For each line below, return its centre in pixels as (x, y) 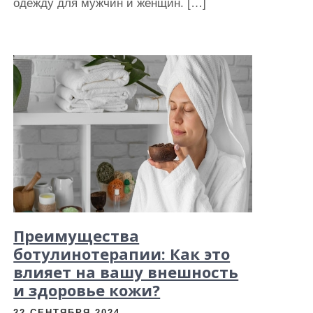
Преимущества (77, 235)
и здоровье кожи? (87, 290)
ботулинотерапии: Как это (122, 254)
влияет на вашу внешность (126, 272)
